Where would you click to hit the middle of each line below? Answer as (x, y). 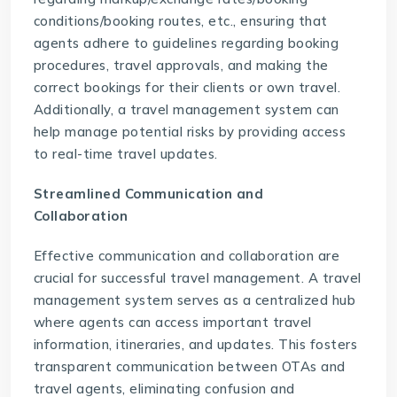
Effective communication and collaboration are (187, 256)
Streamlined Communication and (148, 194)
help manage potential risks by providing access (190, 132)
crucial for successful (102, 278)
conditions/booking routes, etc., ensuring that (180, 21)
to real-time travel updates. (125, 154)
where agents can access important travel (172, 323)
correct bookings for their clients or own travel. (187, 88)
